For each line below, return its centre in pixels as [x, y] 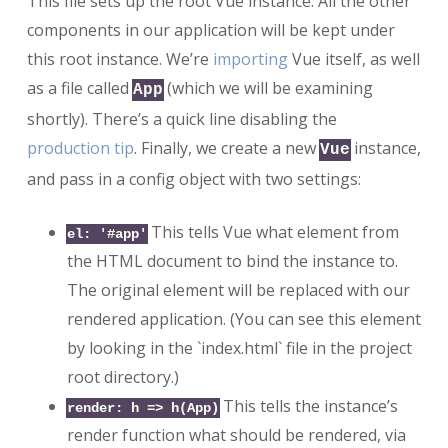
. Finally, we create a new [226, 147]
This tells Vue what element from [272, 231]
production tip [80, 147]
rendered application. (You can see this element [243, 318]
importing [250, 58]
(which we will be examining [267, 87]
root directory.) [122, 376]
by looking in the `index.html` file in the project [239, 347]
